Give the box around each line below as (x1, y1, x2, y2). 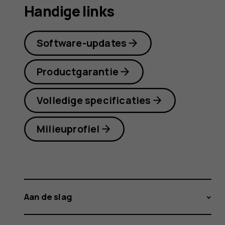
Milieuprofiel (37, 122, 100, 136)
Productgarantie (37, 64, 119, 78)
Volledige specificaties (37, 93, 151, 107)
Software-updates (37, 36, 127, 50)
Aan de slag (24, 191, 72, 202)
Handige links (24, 2, 115, 22)
